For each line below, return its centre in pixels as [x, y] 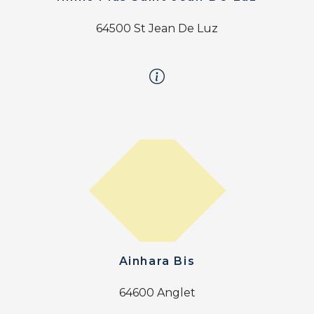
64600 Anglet [157, 293]
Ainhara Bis [157, 261]
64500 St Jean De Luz [157, 29]
